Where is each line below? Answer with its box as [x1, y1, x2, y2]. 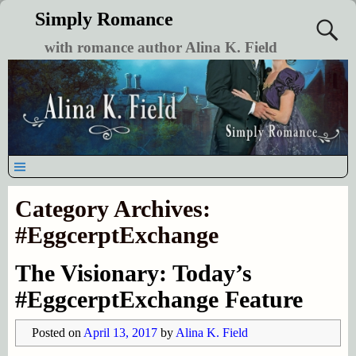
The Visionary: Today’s [14, 259, 252, 286]
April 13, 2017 [83, 325, 157, 339]
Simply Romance [34, 9, 173, 29]
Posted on [31, 325, 83, 339]
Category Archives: [14, 195, 211, 222]
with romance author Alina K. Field [44, 39, 277, 56]
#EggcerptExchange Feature [14, 285, 303, 312]
